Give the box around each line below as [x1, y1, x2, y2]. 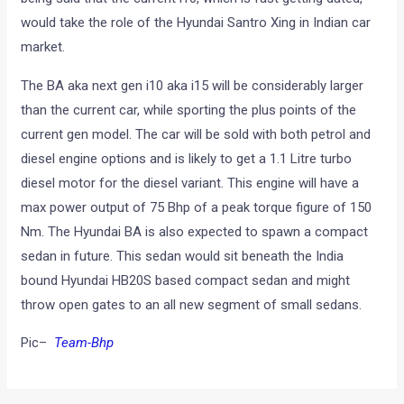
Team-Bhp [54, 334, 115, 351]
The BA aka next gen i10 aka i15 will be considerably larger [21, 77, 364, 94]
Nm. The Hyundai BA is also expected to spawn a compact [21, 223, 369, 240]
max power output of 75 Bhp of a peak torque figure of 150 [21, 198, 372, 216]
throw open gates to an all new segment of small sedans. [21, 296, 363, 313]
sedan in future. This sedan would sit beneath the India [21, 247, 344, 264]
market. [21, 38, 66, 55]
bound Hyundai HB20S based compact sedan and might [21, 271, 351, 289]
